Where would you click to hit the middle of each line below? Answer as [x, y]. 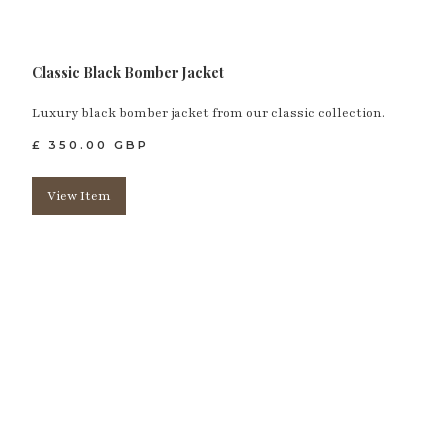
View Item [79, 196]
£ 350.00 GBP [91, 145]
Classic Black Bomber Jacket [128, 73]
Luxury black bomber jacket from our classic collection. [209, 113]
